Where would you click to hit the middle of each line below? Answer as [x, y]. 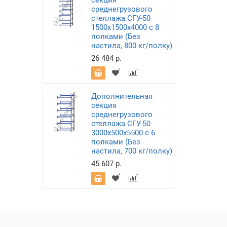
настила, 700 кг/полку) [131, 151]
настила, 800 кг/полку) [131, 46]
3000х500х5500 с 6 [123, 133]
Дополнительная [122, 96]
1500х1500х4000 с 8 [125, 27]
